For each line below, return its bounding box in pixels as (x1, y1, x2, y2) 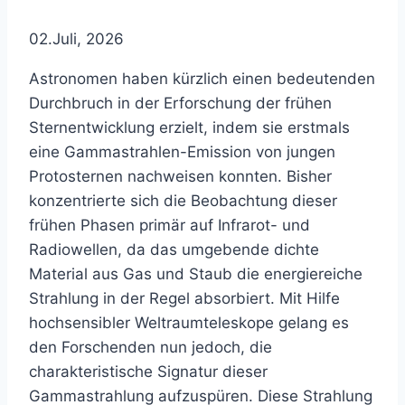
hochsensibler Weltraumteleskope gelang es (29, 314, 349, 333)
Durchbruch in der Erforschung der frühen (29, 94, 332, 113)
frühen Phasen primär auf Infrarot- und (29, 216, 310, 235)
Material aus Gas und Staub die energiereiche (29, 265, 363, 284)
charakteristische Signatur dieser (29, 363, 268, 381)
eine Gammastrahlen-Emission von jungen (29, 143, 335, 162)
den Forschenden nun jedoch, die (29, 338, 272, 357)
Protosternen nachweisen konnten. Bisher (29, 167, 332, 186)
